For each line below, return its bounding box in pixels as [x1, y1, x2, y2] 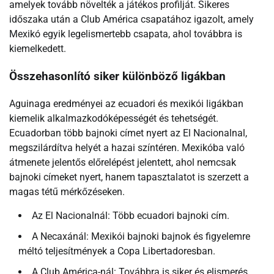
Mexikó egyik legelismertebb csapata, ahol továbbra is [9, 28, 242, 40]
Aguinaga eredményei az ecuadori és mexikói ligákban [9, 97, 243, 109]
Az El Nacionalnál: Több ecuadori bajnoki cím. [32, 209, 229, 221]
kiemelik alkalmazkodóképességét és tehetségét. [9, 112, 218, 124]
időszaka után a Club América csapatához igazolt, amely [9, 13, 254, 26]
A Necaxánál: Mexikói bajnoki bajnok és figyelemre [32, 230, 250, 242]
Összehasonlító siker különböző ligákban [9, 69, 226, 83]
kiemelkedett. [9, 43, 66, 55]
